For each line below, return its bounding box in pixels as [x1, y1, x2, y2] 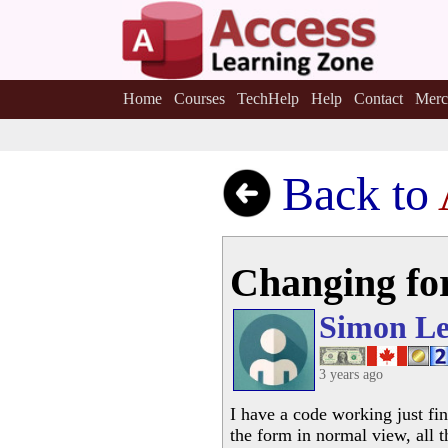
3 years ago [319, 367, 383, 382]
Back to [282, 167, 438, 220]
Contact [353, 90, 403, 107]
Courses [173, 90, 225, 107]
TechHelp [236, 90, 299, 107]
